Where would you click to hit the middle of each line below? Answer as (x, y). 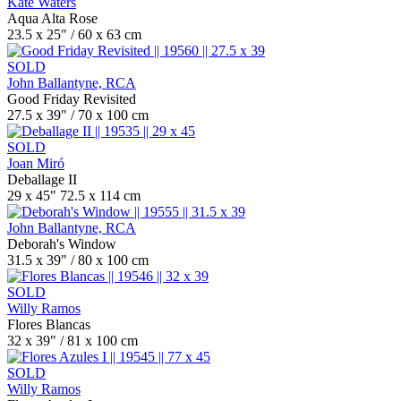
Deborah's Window (62, 244)
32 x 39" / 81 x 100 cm (73, 341)
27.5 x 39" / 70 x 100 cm (78, 115)
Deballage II (42, 179)
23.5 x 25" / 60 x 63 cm (74, 34)
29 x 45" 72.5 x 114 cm (74, 196)
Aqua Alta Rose (52, 18)
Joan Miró (36, 163)
